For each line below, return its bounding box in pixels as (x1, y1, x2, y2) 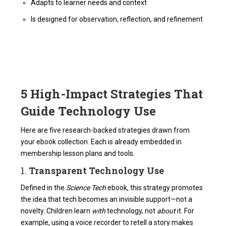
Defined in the (21, 184, 67, 192)
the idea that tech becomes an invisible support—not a (21, 195, 193, 204)
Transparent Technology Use (29, 164, 164, 177)
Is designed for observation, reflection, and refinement (31, 15, 203, 24)
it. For (176, 207, 195, 215)
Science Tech (66, 184, 106, 192)
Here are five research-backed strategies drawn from (21, 126, 190, 135)
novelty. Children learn (21, 207, 92, 215)
